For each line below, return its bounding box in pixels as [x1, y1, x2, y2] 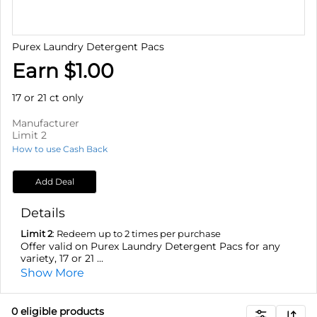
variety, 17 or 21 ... [21, 251, 103, 265]
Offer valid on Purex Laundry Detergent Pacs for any [21, 239, 280, 253]
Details [21, 204, 65, 221]
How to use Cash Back [12, 143, 108, 154]
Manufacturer [12, 116, 79, 129]
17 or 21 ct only [12, 91, 83, 104]
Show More [21, 265, 84, 279]
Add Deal [35, 175, 74, 187]
